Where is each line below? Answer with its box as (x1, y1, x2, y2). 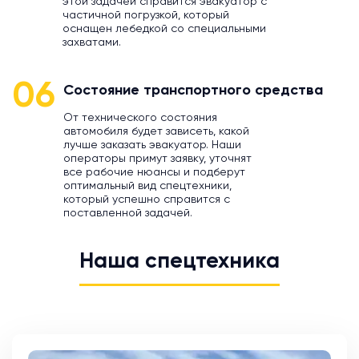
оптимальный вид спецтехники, (63, 180, 232, 192)
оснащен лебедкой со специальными (63, 23, 266, 35)
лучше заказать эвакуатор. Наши (63, 139, 241, 151)
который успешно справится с (63, 194, 230, 206)
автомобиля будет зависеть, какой (63, 126, 249, 138)
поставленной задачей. (63, 208, 192, 220)
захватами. (63, 37, 121, 49)
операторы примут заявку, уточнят (63, 153, 252, 165)
